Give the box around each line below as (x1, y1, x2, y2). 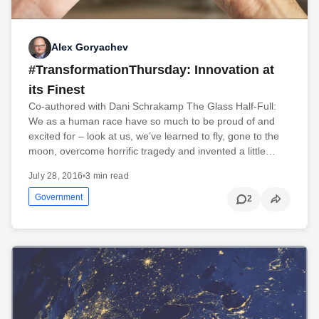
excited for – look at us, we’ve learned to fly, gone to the (28, 130, 279, 142)
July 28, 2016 (28, 170, 83, 181)
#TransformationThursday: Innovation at (28, 62, 274, 77)
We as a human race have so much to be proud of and (28, 115, 275, 127)
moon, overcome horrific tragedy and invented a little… (28, 145, 276, 157)
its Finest (28, 82, 85, 97)
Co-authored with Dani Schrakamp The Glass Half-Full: (28, 100, 276, 112)
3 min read (85, 170, 129, 181)
